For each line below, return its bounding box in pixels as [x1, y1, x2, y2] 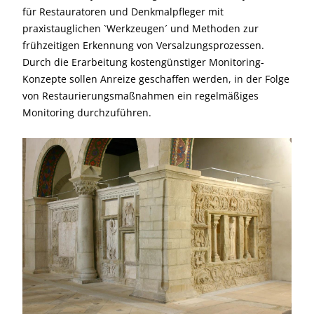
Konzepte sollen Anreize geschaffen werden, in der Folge [22, 72, 289, 86]
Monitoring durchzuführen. [22, 106, 151, 119]
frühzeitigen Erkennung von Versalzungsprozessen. [22, 39, 264, 52]
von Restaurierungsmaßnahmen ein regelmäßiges [22, 89, 259, 102]
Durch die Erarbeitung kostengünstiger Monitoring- [22, 55, 264, 69]
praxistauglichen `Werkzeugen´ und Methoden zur [22, 22, 259, 35]
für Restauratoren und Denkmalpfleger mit [22, 5, 224, 18]
